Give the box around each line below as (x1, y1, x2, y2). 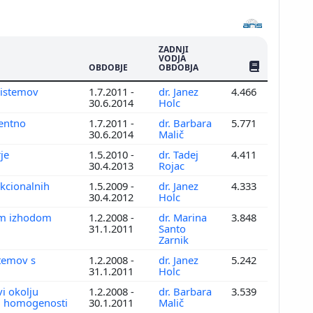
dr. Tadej (159, 147, 198, 161)
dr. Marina (159, 210, 207, 224)
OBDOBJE (89, 61, 128, 73)
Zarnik (159, 232, 191, 247)
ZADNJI (159, 43, 189, 55)
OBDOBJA (159, 61, 198, 73)
